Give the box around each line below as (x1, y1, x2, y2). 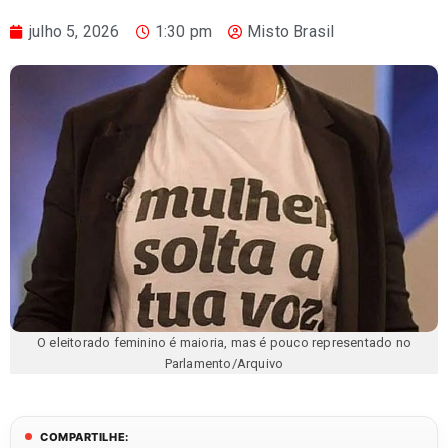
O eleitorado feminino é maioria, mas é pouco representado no (36, 335, 411, 351)
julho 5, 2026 (29, 21, 120, 41)
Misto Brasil (247, 21, 335, 41)
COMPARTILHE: (40, 430, 129, 445)
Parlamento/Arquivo (164, 356, 284, 372)
